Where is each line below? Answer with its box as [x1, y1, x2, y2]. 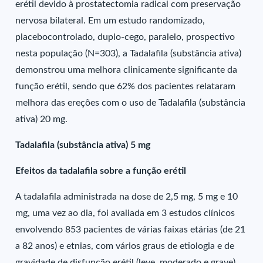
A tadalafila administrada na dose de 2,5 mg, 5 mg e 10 [15, 192, 238, 201]
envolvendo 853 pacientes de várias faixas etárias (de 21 [15, 225, 246, 234]
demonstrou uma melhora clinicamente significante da [15, 65, 238, 75]
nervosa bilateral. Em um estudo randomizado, [15, 16, 205, 25]
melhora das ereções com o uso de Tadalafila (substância [15, 98, 246, 107]
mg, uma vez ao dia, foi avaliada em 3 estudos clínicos [15, 208, 235, 218]
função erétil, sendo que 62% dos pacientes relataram [15, 82, 236, 91]
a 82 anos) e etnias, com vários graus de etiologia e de [15, 241, 235, 251]
